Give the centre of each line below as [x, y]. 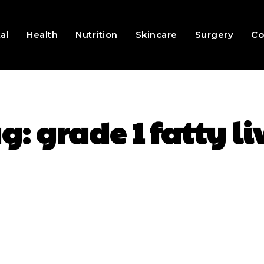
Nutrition [97, 35]
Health [42, 35]
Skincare [156, 35]
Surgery [214, 35]
